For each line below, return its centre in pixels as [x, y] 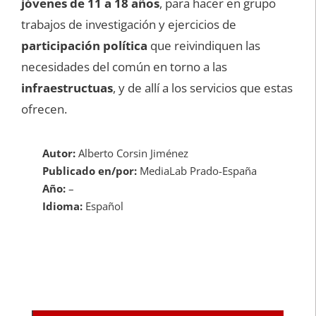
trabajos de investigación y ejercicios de [129, 25]
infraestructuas [67, 88]
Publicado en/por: [90, 171]
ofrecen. [44, 109]
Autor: [59, 153]
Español [103, 206]
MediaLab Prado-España [197, 171]
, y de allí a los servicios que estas [203, 88]
